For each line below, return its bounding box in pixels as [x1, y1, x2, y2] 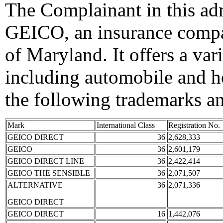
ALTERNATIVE [7, 181, 63, 189]
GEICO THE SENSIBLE [7, 169, 90, 177]
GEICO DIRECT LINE [7, 157, 84, 165]
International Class [97, 121, 155, 129]
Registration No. [168, 121, 220, 129]
